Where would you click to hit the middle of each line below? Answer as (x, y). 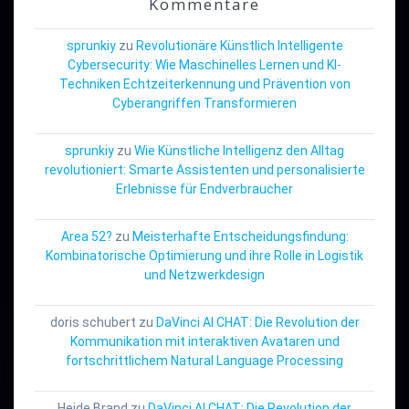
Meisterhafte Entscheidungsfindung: (240, 236)
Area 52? (86, 236)
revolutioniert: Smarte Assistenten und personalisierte (204, 169)
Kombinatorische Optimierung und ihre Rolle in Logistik (204, 255)
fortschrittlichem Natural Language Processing (204, 360)
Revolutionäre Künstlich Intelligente (239, 45)
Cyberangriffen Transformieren (204, 103)
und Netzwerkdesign (204, 274)
